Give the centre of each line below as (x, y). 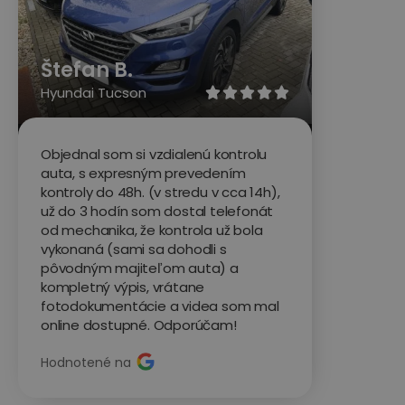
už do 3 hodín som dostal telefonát (157, 211)
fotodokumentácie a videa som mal (160, 306)
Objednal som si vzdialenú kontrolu (154, 154)
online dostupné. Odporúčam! (139, 325)
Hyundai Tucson (94, 92)
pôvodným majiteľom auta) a (140, 268)
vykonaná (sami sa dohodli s (134, 249)
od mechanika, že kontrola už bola (152, 230)
